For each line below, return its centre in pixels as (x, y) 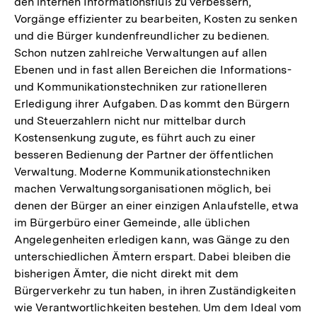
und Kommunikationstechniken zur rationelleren (141, 86)
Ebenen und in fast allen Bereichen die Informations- (153, 69)
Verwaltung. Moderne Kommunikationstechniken (142, 171)
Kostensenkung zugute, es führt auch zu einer (135, 137)
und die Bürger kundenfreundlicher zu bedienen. (142, 35)
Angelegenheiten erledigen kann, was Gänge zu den (152, 239)
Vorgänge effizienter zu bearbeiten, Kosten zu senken (156, 18)
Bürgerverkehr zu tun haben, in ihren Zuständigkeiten (155, 290)
